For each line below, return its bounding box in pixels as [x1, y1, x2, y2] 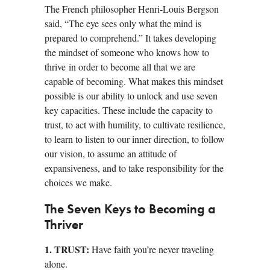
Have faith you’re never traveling [89, 242, 214, 256]
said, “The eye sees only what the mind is [45, 16, 201, 30]
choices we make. [45, 175, 112, 189]
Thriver [45, 218, 83, 232]
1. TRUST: [45, 242, 89, 256]
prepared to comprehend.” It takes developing [45, 31, 216, 44]
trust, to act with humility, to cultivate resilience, [45, 118, 225, 131]
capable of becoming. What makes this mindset [45, 74, 223, 87]
